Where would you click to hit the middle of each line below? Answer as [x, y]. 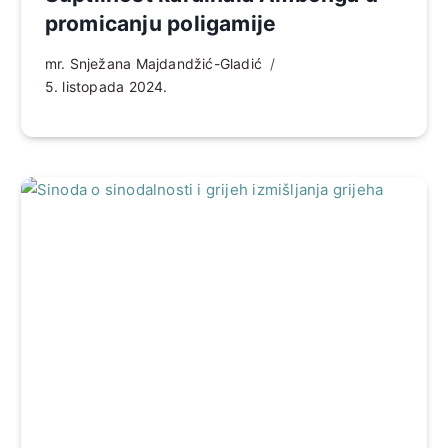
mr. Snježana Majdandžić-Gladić [153, 63]
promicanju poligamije [160, 23]
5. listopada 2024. [106, 86]
